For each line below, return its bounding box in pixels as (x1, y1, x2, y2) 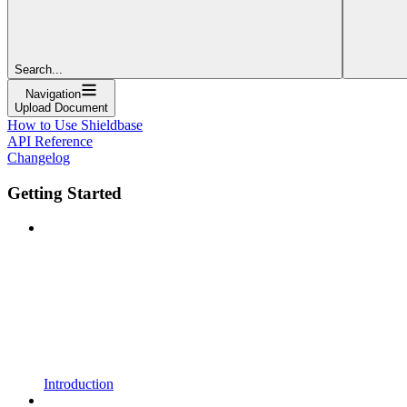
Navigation (25, 86, 81, 101)
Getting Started (7, 183, 122, 203)
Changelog (7, 149, 70, 165)
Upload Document (15, 100, 108, 114)
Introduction (44, 376, 114, 392)
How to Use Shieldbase (7, 116, 143, 133)
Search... (15, 62, 63, 76)
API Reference (7, 133, 93, 149)
